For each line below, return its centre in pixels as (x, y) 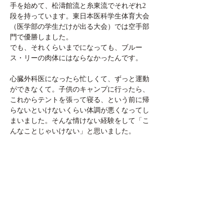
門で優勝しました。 (41, 37)
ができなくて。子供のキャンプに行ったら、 (80, 89)
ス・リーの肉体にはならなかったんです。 (76, 58)
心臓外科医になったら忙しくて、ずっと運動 (80, 79)
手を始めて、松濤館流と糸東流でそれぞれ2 (78, 5)
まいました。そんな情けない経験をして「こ (80, 120)
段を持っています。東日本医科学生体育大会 (80, 16)
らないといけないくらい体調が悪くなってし (80, 110)
